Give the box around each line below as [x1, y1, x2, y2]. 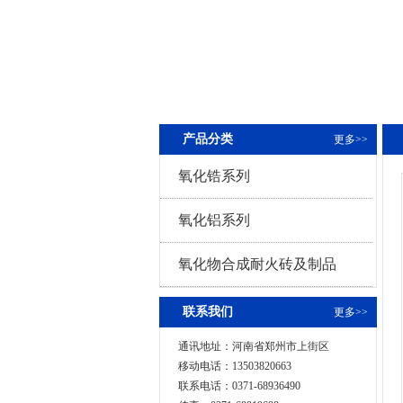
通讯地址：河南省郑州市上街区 [178, 340, 329, 353]
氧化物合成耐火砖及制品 [178, 256, 336, 272]
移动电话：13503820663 [178, 360, 291, 372]
